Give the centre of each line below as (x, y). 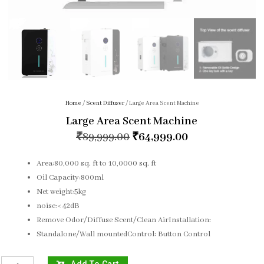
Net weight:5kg (62, 192)
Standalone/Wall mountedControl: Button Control (124, 235)
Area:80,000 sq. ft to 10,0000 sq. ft (97, 164)
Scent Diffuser (105, 104)
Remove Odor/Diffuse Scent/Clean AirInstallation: (124, 220)
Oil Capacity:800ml (70, 178)
